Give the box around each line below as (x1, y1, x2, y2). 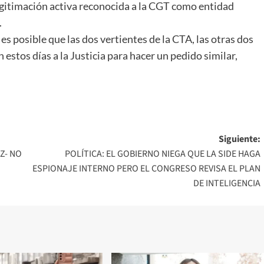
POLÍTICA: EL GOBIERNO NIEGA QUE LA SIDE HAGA (64, 147, 260, 160)
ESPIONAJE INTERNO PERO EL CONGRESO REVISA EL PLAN (32, 161, 260, 175)
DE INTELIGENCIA (193, 176, 260, 190)
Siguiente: (218, 132, 260, 146)
